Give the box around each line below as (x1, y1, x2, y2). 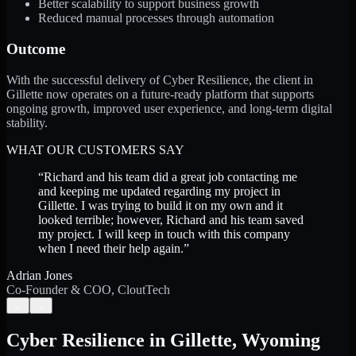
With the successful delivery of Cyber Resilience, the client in (6, 72, 313, 87)
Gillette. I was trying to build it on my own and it (38, 198, 283, 212)
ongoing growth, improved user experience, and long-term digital (6, 101, 332, 115)
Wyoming (242, 329, 320, 350)
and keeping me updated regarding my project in (38, 184, 281, 198)
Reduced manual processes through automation (38, 11, 274, 25)
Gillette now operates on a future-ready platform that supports (6, 87, 314, 101)
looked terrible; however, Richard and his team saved (38, 212, 304, 226)
